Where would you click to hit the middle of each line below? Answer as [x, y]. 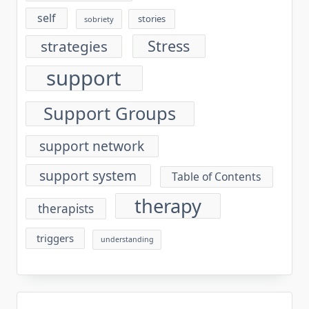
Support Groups [110, 113]
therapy [168, 206]
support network [92, 146]
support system [88, 175]
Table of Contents [216, 176]
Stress [169, 46]
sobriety [99, 19]
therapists [66, 208]
